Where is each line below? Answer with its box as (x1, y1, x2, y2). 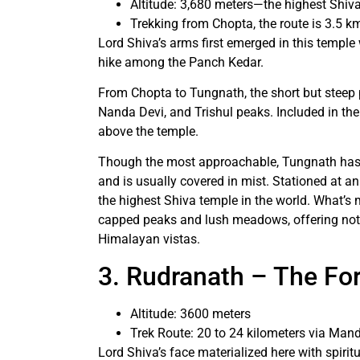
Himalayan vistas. (98, 231, 203, 247)
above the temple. (98, 124, 198, 140)
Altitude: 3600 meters (130, 305, 254, 321)
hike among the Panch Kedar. (98, 54, 264, 70)
